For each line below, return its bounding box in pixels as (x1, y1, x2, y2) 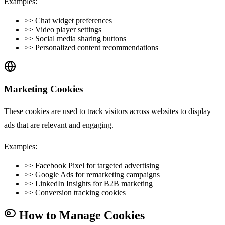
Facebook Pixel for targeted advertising (35, 161, 159, 170)
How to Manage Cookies (16, 208, 145, 222)
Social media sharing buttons (35, 34, 126, 43)
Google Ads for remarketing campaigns (35, 170, 160, 179)
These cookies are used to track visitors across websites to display (4, 106, 211, 116)
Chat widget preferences (35, 16, 112, 25)
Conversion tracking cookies (35, 188, 126, 197)
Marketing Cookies (4, 83, 83, 94)
